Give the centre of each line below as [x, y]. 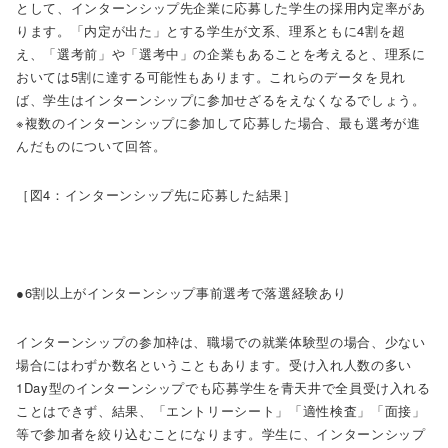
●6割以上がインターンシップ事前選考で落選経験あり [181, 292]
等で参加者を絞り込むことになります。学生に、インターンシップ [221, 433]
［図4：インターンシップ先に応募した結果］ [156, 194]
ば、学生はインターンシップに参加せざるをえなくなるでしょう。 [221, 99]
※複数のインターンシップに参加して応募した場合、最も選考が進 [218, 122]
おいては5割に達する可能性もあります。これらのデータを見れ [211, 76]
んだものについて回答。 [91, 145]
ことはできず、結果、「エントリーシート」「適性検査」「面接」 [221, 410]
